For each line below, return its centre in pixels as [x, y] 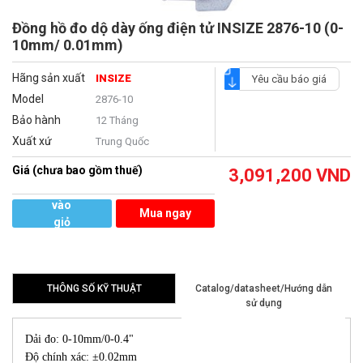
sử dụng [263, 303]
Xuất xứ [32, 141]
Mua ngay [165, 214]
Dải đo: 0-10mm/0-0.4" [79, 340]
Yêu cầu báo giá [289, 79]
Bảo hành [36, 120]
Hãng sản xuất [49, 78]
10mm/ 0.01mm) [68, 45]
